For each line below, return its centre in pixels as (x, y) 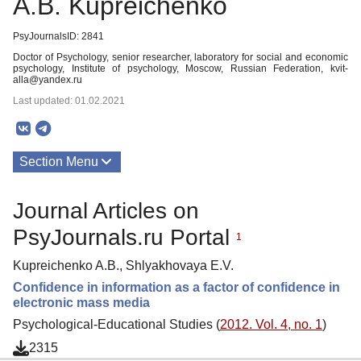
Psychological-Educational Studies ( (116, 324)
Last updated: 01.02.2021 (69, 101)
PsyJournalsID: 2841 (58, 36)
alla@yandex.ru (48, 80)
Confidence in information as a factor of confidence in (176, 287)
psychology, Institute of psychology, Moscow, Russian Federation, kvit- (180, 68)
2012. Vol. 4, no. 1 (271, 324)
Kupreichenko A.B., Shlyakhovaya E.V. (123, 265)
